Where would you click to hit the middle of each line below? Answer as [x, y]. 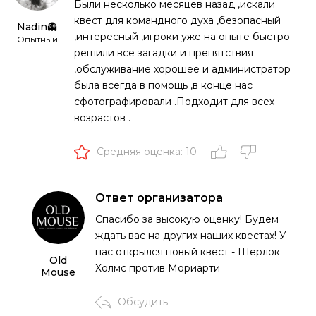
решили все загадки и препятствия [164, 53]
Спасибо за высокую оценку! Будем [187, 219]
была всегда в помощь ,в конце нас [163, 85]
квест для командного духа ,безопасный [177, 20]
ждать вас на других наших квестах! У [191, 235]
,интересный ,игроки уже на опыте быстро [182, 36]
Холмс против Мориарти [158, 268]
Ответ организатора [159, 197]
